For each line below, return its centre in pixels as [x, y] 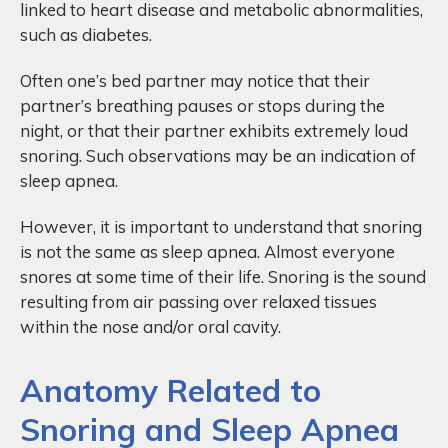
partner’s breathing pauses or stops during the [202, 106]
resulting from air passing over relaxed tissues [198, 302]
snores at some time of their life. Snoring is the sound [223, 277]
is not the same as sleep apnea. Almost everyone [207, 252]
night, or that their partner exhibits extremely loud [214, 131]
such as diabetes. [86, 35]
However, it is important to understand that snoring [221, 227]
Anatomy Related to [170, 389]
